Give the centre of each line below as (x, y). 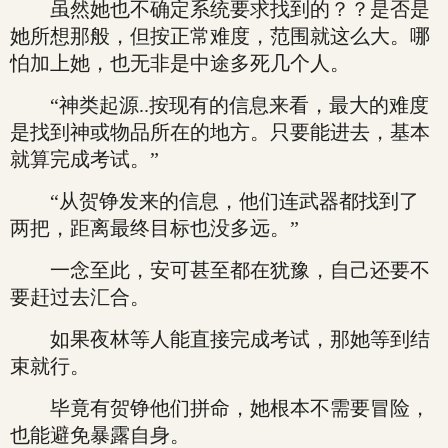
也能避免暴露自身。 (100, 435)
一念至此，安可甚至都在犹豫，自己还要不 (220, 270)
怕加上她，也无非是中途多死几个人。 (180, 63)
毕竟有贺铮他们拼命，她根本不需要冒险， (220, 408)
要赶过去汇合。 (80, 297)
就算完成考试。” (84, 159)
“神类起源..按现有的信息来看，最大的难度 (219, 105)
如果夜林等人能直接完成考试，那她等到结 (220, 339)
